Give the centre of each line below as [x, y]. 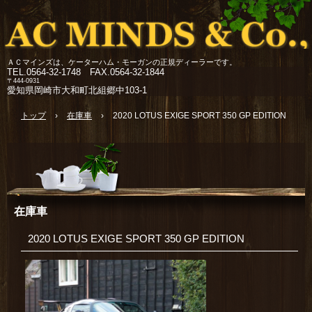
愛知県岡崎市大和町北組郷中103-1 [77, 90]
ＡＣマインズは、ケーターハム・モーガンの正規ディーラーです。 [122, 62]
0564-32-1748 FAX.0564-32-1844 [95, 72]
